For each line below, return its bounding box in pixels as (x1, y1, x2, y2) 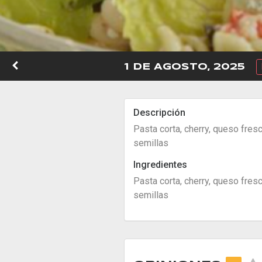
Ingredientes (133, 159, 187, 170)
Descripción (133, 107, 185, 118)
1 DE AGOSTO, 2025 (124, 63, 245, 71)
